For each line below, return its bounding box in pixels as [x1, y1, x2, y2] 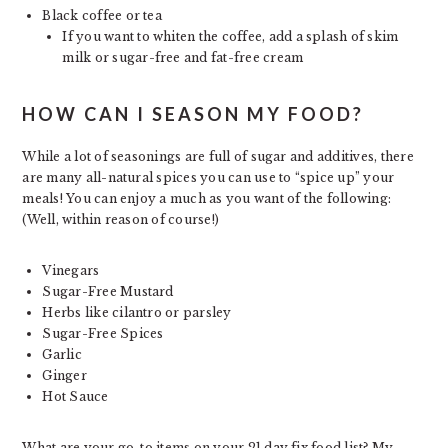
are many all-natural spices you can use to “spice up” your [22, 170, 395, 186]
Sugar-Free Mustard [42, 284, 174, 300]
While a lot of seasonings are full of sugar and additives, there [22, 149, 414, 165]
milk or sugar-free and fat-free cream [62, 50, 304, 66]
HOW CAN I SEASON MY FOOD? [22, 103, 365, 126]
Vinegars [42, 263, 100, 279]
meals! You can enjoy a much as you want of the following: [22, 191, 392, 207]
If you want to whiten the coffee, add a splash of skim [62, 29, 399, 45]
